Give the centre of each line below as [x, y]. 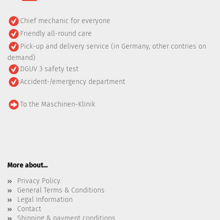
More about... [27, 165]
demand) [21, 58]
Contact [29, 209]
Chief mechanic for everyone [65, 21]
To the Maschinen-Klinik [58, 104]
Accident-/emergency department [73, 82]
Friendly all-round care [56, 33]
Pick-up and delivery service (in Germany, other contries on [113, 46]
